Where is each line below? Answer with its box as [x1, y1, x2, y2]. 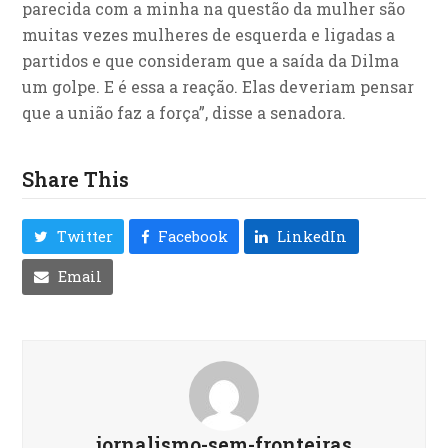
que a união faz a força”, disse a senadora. [22, 102, 347, 124]
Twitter [56, 226, 113, 246]
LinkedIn [277, 226, 348, 246]
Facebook [157, 226, 228, 246]
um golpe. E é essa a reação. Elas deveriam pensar [22, 76, 415, 98]
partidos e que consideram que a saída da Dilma [22, 50, 400, 72]
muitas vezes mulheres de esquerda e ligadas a [22, 24, 396, 46]
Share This [22, 166, 130, 193]
